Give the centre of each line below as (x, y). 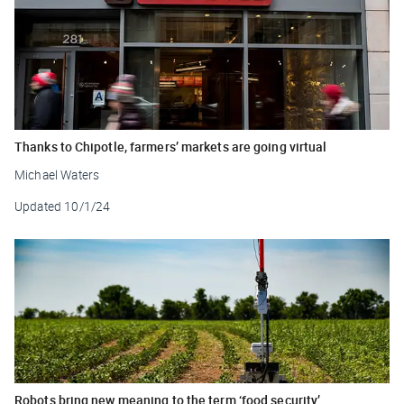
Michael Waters (57, 174)
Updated (38, 206)
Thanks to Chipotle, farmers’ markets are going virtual (171, 146)
